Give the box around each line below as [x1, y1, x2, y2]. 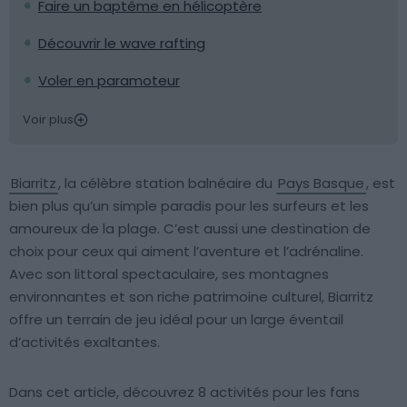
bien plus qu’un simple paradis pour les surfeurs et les [9, 196, 369, 215]
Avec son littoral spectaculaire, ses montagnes [9, 264, 329, 283]
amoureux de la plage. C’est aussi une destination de [9, 219, 371, 238]
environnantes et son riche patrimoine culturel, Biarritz [9, 287, 373, 306]
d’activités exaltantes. [9, 333, 160, 352]
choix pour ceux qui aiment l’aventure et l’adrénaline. [9, 242, 363, 261]
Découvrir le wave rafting [38, 34, 205, 53]
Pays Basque [278, 174, 364, 193]
